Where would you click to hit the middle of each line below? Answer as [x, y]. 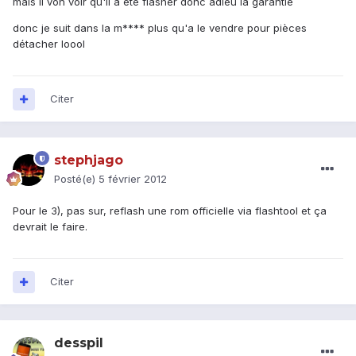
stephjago [89, 161]
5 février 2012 [133, 179]
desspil [79, 343]
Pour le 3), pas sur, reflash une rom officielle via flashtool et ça [170, 211]
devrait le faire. [50, 227]
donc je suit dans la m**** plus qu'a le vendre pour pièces [160, 28]
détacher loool [49, 44]
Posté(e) [76, 179]
